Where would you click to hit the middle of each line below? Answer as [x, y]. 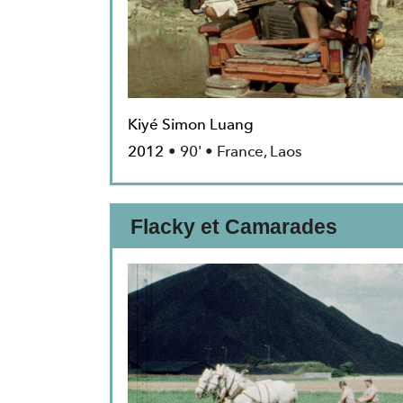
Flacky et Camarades [234, 227]
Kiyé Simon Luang [191, 125]
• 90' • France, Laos [235, 152]
